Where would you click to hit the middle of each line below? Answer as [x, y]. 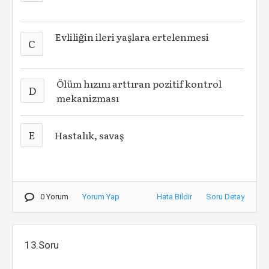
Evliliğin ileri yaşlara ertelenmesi [132, 37]
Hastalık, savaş [89, 135]
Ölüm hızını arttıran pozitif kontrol [139, 83]
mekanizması [88, 98]
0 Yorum [54, 197]
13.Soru [42, 245]
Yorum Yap [101, 197]
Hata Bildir [174, 197]
